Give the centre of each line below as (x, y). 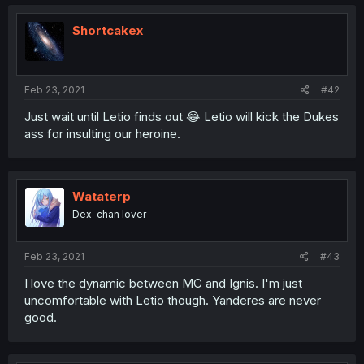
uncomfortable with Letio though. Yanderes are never (173, 300)
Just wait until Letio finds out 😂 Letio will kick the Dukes (182, 117)
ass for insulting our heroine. (102, 134)
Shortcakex (108, 30)
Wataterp (102, 196)
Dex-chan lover (109, 214)
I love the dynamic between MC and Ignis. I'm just (163, 283)
